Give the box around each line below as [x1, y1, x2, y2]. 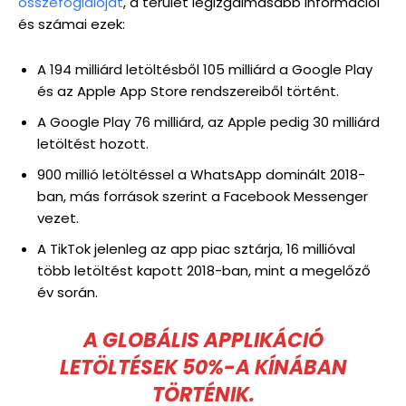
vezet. [37, 208, 79, 227]
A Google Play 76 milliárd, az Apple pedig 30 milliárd [37, 112, 380, 131]
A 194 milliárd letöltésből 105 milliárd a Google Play [37, 60, 372, 79]
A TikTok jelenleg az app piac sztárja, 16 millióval [37, 239, 355, 258]
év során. [37, 283, 98, 302]
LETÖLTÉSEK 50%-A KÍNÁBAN [59, 353, 347, 382]
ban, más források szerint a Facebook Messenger [37, 187, 368, 206]
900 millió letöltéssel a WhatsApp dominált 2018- [37, 165, 365, 184]
